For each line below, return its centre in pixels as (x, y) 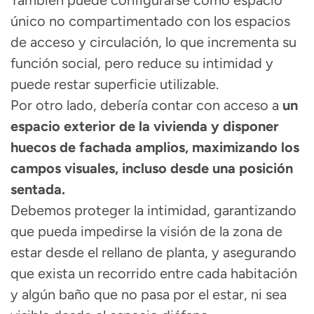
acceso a (251, 105)
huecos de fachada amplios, (101, 148)
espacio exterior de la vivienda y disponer (145, 127)
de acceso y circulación (84, 42)
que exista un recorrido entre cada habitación (154, 274)
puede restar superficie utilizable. (115, 84)
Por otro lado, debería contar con (115, 105)
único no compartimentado (97, 21)
